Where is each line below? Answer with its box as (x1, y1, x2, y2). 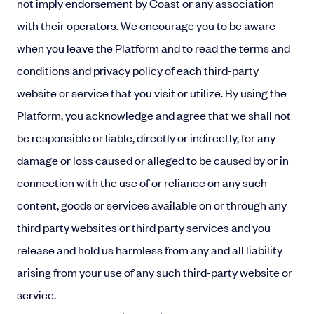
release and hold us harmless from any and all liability (17, 242, 282, 257)
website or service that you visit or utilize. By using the (17, 85, 287, 100)
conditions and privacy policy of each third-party (17, 62, 259, 78)
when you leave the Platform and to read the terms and (17, 40, 290, 55)
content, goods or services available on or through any (17, 197, 287, 212)
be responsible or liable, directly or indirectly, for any (17, 130, 275, 145)
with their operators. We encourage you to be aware (17, 18, 275, 33)
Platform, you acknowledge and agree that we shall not (17, 107, 291, 123)
